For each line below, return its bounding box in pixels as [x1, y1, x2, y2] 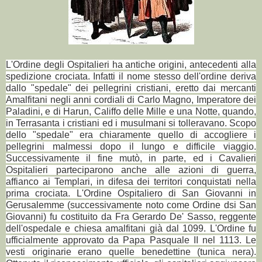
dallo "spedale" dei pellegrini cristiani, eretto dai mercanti [6, 82, 256, 93]
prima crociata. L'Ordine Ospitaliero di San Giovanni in [6, 188, 256, 198]
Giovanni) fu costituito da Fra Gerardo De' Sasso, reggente [6, 211, 256, 222]
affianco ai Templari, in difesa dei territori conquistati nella [6, 176, 256, 187]
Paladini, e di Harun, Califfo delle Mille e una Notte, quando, [6, 106, 256, 116]
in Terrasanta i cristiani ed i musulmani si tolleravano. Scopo [6, 118, 256, 128]
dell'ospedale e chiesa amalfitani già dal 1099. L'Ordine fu [6, 223, 256, 233]
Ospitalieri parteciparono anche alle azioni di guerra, [6, 164, 256, 175]
